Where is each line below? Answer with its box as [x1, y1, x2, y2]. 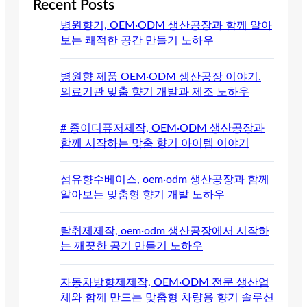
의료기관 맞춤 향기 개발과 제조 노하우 [60, 86, 249, 97]
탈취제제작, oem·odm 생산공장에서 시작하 [60, 225, 269, 236]
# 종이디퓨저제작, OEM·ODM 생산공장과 [60, 122, 265, 134]
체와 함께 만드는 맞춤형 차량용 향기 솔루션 [60, 291, 274, 303]
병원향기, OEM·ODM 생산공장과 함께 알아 [60, 19, 272, 31]
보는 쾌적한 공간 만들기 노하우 [60, 34, 214, 46]
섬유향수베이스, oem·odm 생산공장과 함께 [60, 173, 269, 185]
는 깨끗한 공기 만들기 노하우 [60, 240, 203, 251]
